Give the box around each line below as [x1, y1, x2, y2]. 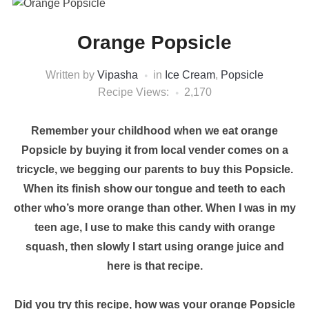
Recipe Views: [97, 86, 169, 99]
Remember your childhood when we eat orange [31, 125, 278, 137]
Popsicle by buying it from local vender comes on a [21, 144, 288, 157]
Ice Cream [165, 69, 215, 81]
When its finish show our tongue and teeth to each [23, 183, 286, 195]
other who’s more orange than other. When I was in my [13, 202, 296, 215]
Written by [46, 69, 97, 81]
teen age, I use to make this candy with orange [34, 221, 275, 234]
